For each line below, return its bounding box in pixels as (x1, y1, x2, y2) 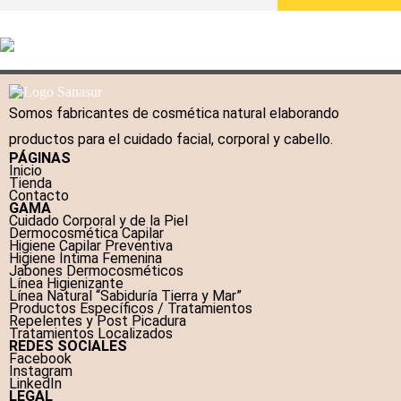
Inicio (9, 162, 42, 180)
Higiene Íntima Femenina (9, 250, 162, 268)
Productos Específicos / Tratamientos (9, 300, 252, 318)
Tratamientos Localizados (9, 325, 173, 343)
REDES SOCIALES (9, 337, 127, 355)
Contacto (9, 187, 69, 205)
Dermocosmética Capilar (9, 225, 164, 243)
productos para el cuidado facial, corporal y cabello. (9, 131, 333, 149)
